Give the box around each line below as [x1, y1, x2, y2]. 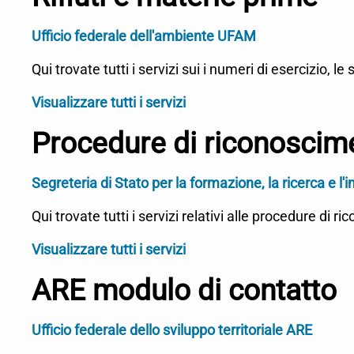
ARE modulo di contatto [32, 273, 337, 307]
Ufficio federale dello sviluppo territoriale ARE [32, 322, 312, 338]
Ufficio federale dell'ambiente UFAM [32, 28, 256, 44]
